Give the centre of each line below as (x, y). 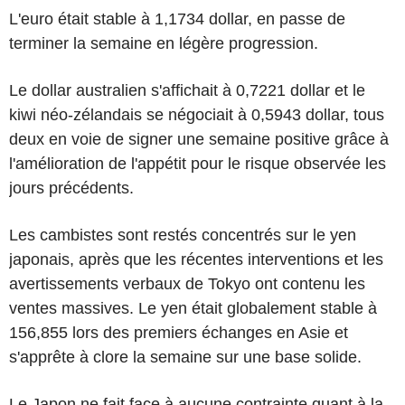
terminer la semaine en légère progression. (164, 43)
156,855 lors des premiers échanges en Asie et (179, 332)
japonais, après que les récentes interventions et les (196, 259)
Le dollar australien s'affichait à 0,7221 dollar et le (187, 90)
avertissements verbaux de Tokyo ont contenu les (187, 283)
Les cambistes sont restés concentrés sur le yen (183, 235)
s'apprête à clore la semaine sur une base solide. (185, 357)
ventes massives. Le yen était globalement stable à (193, 308)
